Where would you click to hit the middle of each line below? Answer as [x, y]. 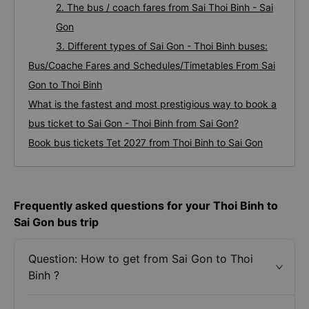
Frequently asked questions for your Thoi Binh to [146, 206]
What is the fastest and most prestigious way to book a [152, 104]
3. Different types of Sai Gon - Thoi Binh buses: [162, 46]
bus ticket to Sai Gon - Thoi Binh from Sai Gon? [133, 123]
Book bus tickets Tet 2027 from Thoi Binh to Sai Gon [146, 142]
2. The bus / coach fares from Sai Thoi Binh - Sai [165, 7]
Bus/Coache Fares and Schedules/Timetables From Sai [152, 65]
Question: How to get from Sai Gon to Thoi [141, 259]
